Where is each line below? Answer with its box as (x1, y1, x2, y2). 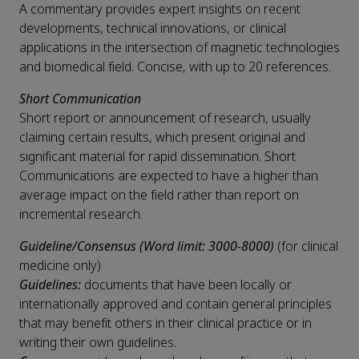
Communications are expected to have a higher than (19, 167, 318, 186)
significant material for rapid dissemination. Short (19, 147, 296, 167)
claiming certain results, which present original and (19, 128, 305, 147)
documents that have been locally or (81, 276, 292, 295)
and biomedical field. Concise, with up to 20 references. (19, 58, 331, 77)
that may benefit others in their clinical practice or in (19, 314, 312, 333)
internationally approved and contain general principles (19, 295, 332, 314)
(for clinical (277, 237, 338, 256)
